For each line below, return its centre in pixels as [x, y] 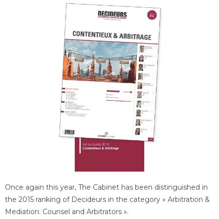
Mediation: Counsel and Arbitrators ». [67, 212]
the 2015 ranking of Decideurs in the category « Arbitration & [107, 200]
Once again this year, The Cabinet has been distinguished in [106, 187]
